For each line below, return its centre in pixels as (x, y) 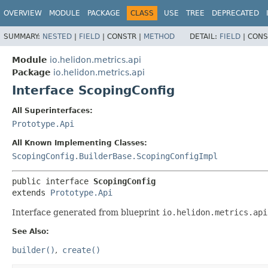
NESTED (57, 36)
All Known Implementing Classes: (80, 143)
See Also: (31, 231)
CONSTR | (125, 36)
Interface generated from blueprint (87, 212)
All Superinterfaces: (52, 110)
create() (81, 250)
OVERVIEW (23, 13)
